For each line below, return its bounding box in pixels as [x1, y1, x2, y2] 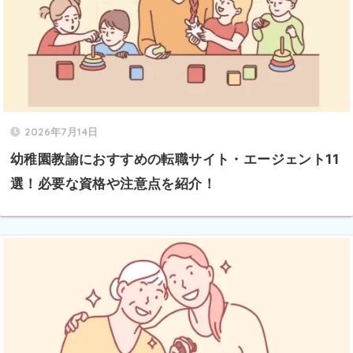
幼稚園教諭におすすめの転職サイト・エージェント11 [10, 150, 339, 167]
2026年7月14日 [24, 124, 98, 138]
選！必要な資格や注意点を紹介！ [10, 175, 216, 191]
